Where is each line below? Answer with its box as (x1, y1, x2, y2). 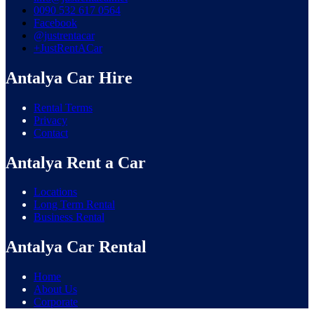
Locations (34, 186, 77, 198)
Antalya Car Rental (6, 238, 146, 257)
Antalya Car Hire (6, 68, 132, 87)
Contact (34, 126, 68, 139)
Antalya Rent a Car (6, 153, 146, 172)
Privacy (34, 114, 67, 126)
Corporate (34, 296, 78, 308)
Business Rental (34, 211, 104, 224)
